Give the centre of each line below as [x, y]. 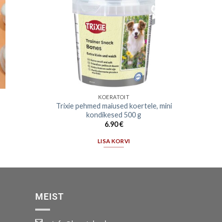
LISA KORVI [114, 141]
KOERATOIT [114, 97]
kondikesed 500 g [114, 114]
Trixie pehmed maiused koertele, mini [114, 106]
